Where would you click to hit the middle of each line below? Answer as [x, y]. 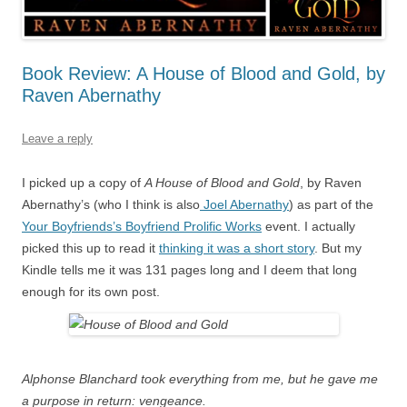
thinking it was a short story [237, 248]
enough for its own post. [91, 292]
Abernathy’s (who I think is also [111, 205]
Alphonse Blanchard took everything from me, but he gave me [200, 379]
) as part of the [331, 205]
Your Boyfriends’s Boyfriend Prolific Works [142, 227]
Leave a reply [57, 139]
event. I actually [308, 227]
